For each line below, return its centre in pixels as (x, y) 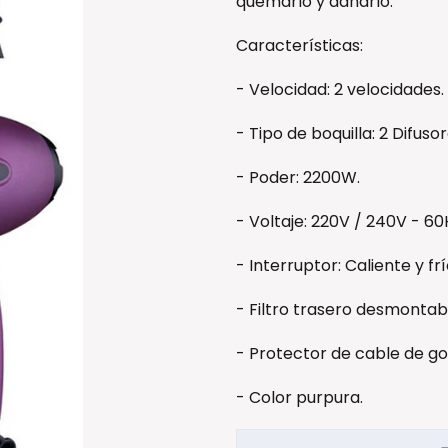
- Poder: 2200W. (298, 177)
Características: (299, 45)
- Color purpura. (299, 397)
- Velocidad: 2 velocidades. (340, 89)
